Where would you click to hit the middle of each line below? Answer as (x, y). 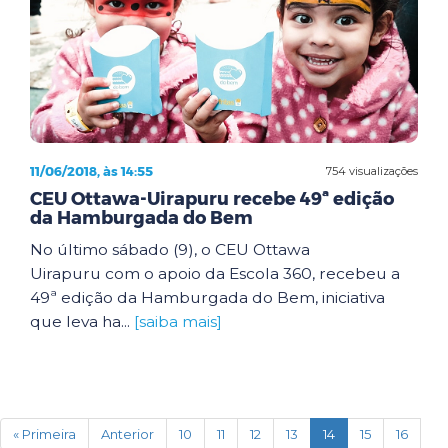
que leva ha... (82, 321)
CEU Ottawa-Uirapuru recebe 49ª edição (212, 199)
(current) (362, 433)
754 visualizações (372, 170)
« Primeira (44, 434)
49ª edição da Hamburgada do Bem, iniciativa (207, 297)
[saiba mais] (178, 321)
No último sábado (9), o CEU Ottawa (170, 249)
